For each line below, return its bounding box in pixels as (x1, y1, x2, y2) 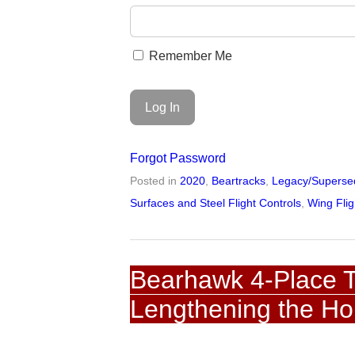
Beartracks (212, 174, 266, 188)
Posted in (130, 174, 181, 188)
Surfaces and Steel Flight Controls (130, 197, 302, 210)
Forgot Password (130, 151, 227, 166)
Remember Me (146, 48, 233, 63)
